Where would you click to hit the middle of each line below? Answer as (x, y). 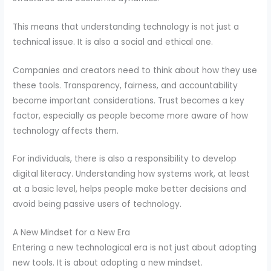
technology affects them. (66, 131)
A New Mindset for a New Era (72, 233)
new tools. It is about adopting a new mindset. (108, 263)
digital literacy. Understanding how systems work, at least (132, 174)
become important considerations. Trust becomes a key (129, 100)
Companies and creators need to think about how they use (135, 70)
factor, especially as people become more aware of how (131, 116)
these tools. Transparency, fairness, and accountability (126, 85)
